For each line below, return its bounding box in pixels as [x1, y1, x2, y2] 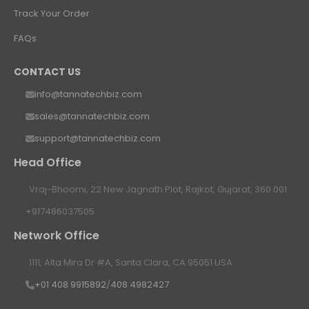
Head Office [14, 154, 81, 171]
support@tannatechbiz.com [34, 132, 161, 146]
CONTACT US [14, 65, 81, 79]
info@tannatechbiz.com [34, 88, 142, 101]
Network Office [14, 228, 99, 244]
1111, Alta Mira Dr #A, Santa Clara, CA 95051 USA [29, 256, 232, 270]
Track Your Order [14, 7, 90, 21]
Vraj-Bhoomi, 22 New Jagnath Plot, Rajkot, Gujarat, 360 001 [29, 183, 287, 197]
